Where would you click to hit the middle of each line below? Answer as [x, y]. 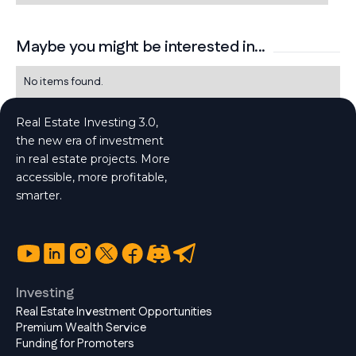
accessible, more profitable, [91, 178]
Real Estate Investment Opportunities [114, 312]
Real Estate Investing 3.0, [87, 123]
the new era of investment [90, 141]
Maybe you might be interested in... [141, 47]
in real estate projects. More [93, 159]
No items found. [64, 82]
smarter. [39, 196]
